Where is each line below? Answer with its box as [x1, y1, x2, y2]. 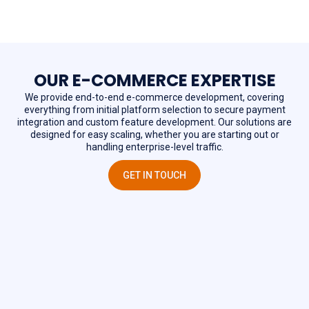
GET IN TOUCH [123, 169, 186, 181]
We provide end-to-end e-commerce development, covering [25, 91, 284, 103]
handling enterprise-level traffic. [86, 141, 223, 152]
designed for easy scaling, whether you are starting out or [30, 128, 279, 140]
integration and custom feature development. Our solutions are [17, 116, 292, 128]
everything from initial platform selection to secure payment [23, 103, 286, 115]
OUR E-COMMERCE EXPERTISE [33, 68, 276, 92]
